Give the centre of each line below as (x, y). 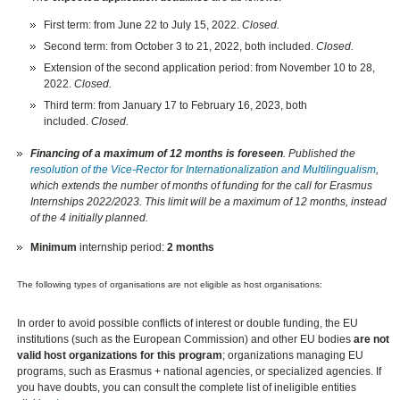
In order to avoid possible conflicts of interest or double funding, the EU (188, 324)
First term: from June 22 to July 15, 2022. (143, 25)
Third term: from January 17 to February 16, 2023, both (176, 105)
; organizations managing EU (293, 356)
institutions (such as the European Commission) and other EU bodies (186, 340)
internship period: (124, 247)
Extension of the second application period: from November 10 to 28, (210, 67)
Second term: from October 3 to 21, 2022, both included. (179, 46)
